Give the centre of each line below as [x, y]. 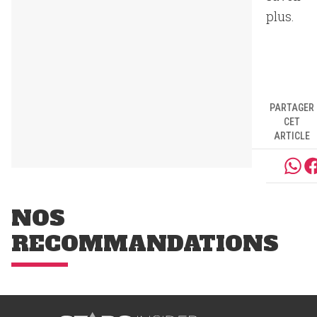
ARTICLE [292, 136]
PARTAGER [292, 108]
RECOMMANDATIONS [145, 244]
